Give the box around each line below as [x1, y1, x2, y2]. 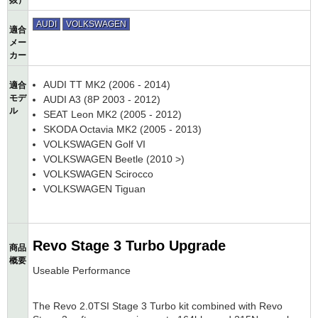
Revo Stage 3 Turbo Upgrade [33, 237, 226, 253]
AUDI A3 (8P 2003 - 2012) [43, 94, 160, 106]
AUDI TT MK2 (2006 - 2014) [43, 79, 170, 91]
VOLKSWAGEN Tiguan [43, 183, 146, 195]
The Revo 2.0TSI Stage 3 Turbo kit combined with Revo [33, 300, 283, 312]
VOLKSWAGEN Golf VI [43, 138, 146, 150]
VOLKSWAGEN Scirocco [43, 168, 153, 180]
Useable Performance [33, 264, 131, 276]
